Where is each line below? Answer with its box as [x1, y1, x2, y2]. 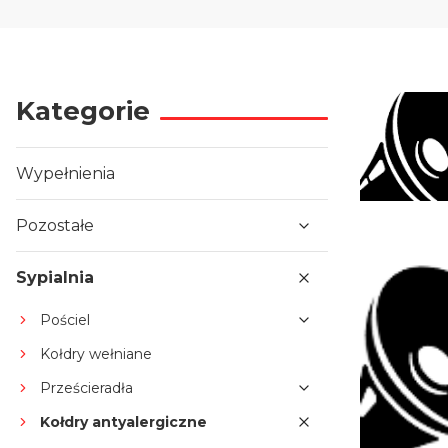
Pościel [40, 311, 90, 329]
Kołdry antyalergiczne [40, 413, 207, 431]
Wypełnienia [16, 164, 115, 183]
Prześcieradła [40, 379, 133, 397]
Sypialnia [16, 268, 94, 287]
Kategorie [16, 95, 150, 127]
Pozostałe [16, 216, 94, 235]
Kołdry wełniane [40, 345, 152, 363]
